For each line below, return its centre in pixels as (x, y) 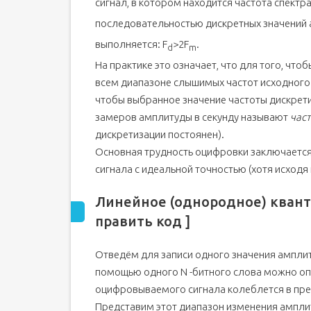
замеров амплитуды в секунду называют (193, 117)
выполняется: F (131, 44)
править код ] (143, 221)
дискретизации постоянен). (160, 134)
